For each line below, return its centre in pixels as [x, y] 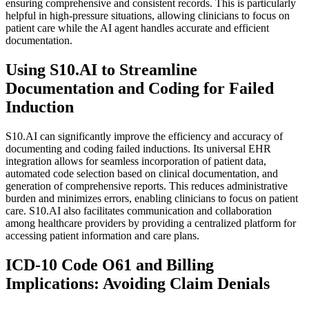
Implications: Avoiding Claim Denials [138, 283]
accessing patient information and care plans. [102, 235]
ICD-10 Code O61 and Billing [110, 265]
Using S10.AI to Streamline [101, 69]
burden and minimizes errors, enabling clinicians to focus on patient [152, 198]
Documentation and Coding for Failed [140, 88]
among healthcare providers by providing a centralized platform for [151, 223]
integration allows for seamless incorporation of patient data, [136, 161]
